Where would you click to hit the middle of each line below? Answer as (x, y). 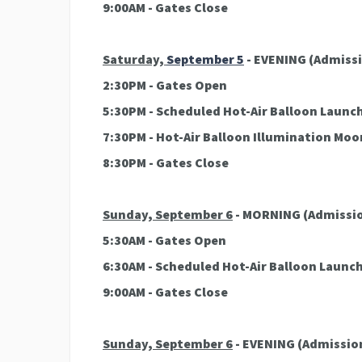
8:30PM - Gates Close (166, 162)
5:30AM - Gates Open (164, 240)
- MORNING (268, 214)
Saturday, (135, 59)
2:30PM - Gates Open (165, 84)
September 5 (205, 59)
